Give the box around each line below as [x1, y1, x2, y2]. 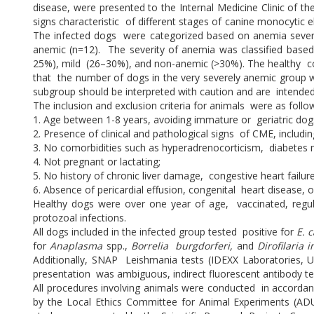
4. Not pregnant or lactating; [33, 155, 163, 169]
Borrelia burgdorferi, [130, 239, 237, 253]
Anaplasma [50, 239, 107, 253]
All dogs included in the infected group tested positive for [33, 225, 297, 239]
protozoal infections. [33, 211, 129, 225]
